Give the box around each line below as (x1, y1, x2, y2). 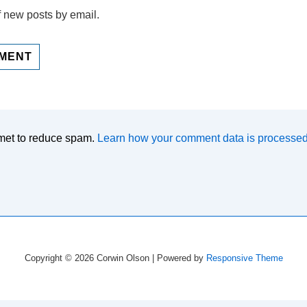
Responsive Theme (206, 253, 283, 263)
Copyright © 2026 (24, 253, 97, 263)
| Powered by (151, 253, 206, 263)
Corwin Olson (96, 253, 152, 263)
